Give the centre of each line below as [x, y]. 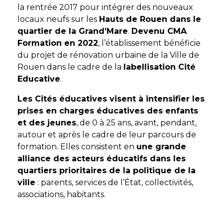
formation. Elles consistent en [77, 147]
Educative [39, 79]
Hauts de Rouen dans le [150, 19]
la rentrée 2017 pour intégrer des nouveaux [105, 7]
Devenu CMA [159, 31]
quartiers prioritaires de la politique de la [107, 170]
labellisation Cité [160, 67]
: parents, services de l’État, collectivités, [114, 182]
